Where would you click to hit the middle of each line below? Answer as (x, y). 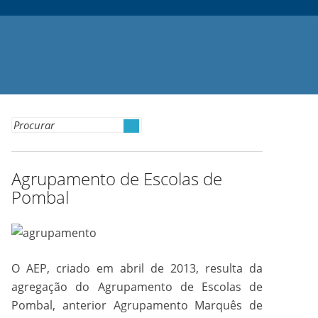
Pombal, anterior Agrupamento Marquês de (137, 305)
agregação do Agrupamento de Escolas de (137, 287)
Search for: (41, 125)
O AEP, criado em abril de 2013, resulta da (137, 268)
